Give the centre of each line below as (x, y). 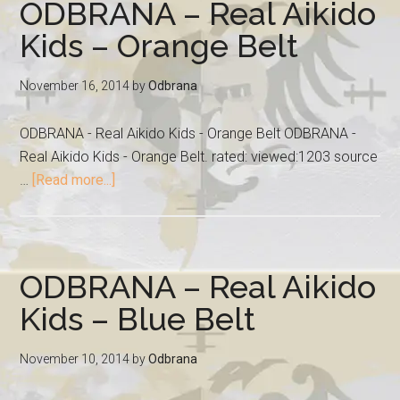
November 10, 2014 (75, 359)
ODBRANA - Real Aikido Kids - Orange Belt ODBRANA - (188, 133)
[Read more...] (74, 180)
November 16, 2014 (75, 86)
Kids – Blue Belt (138, 319)
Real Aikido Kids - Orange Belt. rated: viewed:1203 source (199, 157)
